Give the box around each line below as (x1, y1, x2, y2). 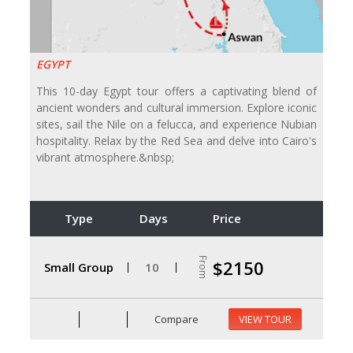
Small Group (44, 258, 113, 275)
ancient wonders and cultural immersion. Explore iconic (36, 100, 317, 116)
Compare (152, 311, 199, 326)
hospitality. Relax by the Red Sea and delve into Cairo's (36, 133, 317, 149)
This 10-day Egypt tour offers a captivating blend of (36, 84, 317, 99)
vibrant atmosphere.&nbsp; (36, 150, 174, 165)
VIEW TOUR (239, 312, 292, 327)
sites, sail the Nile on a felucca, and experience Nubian (36, 117, 317, 132)
